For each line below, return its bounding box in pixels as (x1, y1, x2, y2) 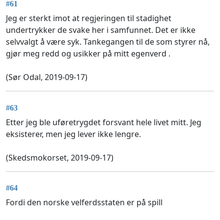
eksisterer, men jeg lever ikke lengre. (6, 128, 141, 139)
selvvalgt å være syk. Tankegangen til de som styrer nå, (6, 36, 210, 48)
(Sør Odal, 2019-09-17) (6, 72, 87, 83)
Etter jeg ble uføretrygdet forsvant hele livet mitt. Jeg (6, 116, 201, 128)
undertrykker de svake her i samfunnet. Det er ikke (6, 25, 195, 36)
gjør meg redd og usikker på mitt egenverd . (6, 48, 170, 59)
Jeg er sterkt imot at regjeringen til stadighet (6, 13, 171, 24)
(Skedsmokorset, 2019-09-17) (6, 152, 113, 163)
